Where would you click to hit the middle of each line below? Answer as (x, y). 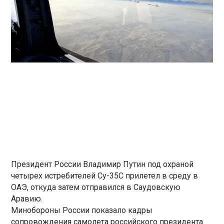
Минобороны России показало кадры (82, 210)
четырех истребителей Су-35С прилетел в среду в (105, 175)
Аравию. (27, 198)
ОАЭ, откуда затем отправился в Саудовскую (96, 187)
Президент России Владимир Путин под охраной (102, 164)
